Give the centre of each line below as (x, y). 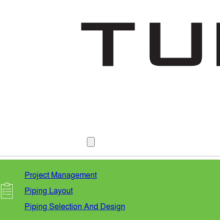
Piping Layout (48, 191)
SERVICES (67, 141)
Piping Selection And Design (75, 206)
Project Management (60, 175)
